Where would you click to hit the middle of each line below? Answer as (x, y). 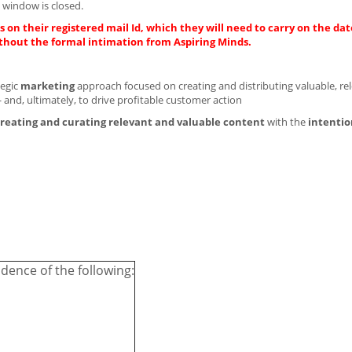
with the (286, 122)
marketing (48, 86)
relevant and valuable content (188, 122)
